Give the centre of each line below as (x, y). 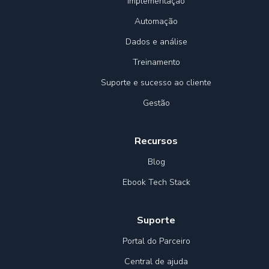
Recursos (156, 141)
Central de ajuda (156, 262)
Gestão (156, 103)
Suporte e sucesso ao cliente (156, 83)
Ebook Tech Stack (156, 183)
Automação (156, 22)
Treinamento (156, 62)
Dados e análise (156, 42)
